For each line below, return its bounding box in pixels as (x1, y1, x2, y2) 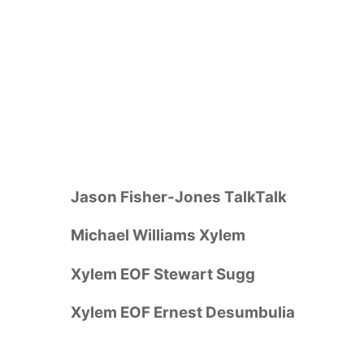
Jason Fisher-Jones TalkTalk (71, 187, 287, 206)
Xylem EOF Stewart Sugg (71, 264, 255, 284)
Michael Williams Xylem (71, 226, 245, 245)
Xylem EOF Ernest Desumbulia (71, 303, 295, 323)
